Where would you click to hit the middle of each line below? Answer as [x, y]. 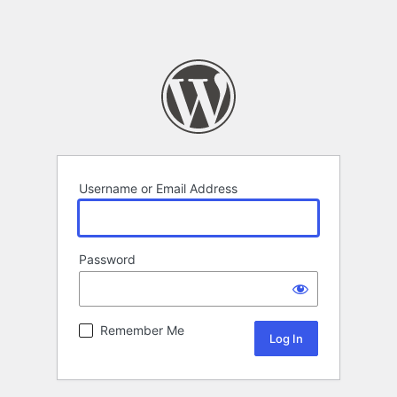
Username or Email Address [158, 189]
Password [107, 260]
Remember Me [142, 331]
